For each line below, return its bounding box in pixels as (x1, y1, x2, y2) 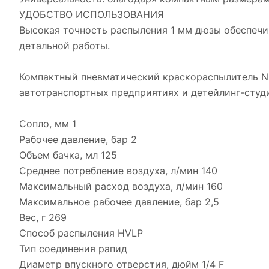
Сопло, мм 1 (19, 118, 76, 130)
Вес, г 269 (19, 211, 67, 223)
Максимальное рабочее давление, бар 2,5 (19, 196, 219, 208)
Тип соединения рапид (19, 243, 127, 255)
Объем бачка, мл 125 (19, 149, 117, 161)
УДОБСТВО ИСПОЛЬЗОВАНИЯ (19, 8, 164, 20)
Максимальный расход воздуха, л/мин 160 (19, 180, 223, 192)
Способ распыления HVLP (19, 227, 143, 239)
